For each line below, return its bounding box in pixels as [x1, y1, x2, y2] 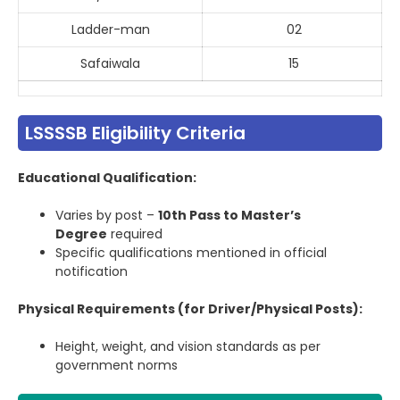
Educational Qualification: [18, 169, 196, 187]
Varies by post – [55, 206, 158, 225]
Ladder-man [71, 21, 150, 39]
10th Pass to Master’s [158, 206, 301, 225]
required [107, 225, 162, 244]
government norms [55, 356, 178, 375]
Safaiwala [80, 54, 140, 73]
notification [55, 262, 128, 281]
